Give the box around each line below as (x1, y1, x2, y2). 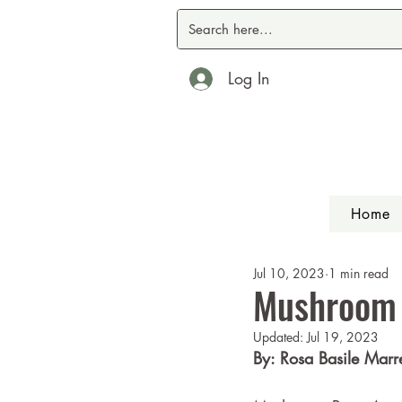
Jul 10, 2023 (253, 265, 325, 282)
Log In (227, 67, 270, 89)
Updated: (253, 328, 307, 345)
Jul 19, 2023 (307, 328, 379, 345)
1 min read (328, 265, 389, 282)
